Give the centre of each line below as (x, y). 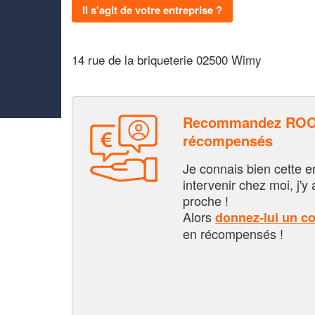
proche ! (206, 200)
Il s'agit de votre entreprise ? (152, 9)
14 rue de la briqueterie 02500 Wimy (167, 59)
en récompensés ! (233, 233)
